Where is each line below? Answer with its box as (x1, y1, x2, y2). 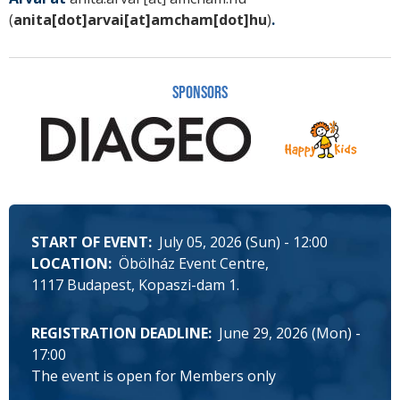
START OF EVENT (31, 232, 148, 253)
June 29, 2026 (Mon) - (219, 323, 361, 344)
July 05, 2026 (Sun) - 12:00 (159, 232, 328, 253)
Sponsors (172, 82, 228, 104)
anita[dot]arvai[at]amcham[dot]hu (13, 10, 267, 30)
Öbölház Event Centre (119, 254, 265, 274)
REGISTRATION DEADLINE (31, 323, 208, 344)
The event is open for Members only (31, 366, 276, 387)
